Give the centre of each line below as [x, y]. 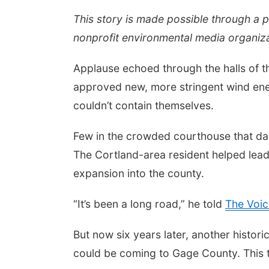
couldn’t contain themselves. [145, 105]
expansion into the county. [140, 173]
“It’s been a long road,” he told [149, 204]
